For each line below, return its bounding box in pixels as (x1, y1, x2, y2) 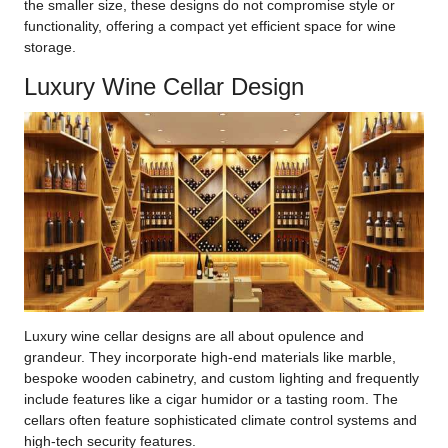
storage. (24, 38, 76, 55)
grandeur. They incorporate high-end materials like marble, (24, 349, 396, 366)
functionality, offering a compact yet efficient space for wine (24, 17, 396, 34)
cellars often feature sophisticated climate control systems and (24, 412, 417, 429)
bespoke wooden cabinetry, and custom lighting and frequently (24, 370, 419, 387)
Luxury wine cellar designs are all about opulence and (24, 328, 364, 345)
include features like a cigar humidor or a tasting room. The (24, 391, 398, 408)
